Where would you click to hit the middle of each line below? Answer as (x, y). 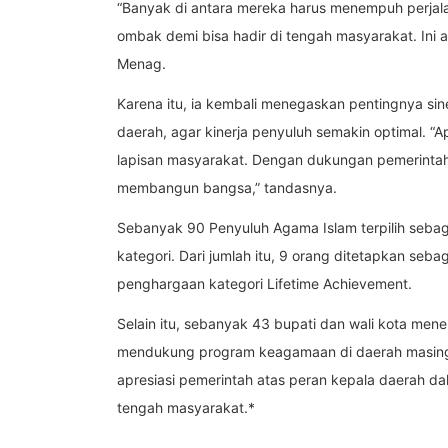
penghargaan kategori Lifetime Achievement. (264, 284)
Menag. (141, 64)
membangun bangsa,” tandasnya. (227, 188)
